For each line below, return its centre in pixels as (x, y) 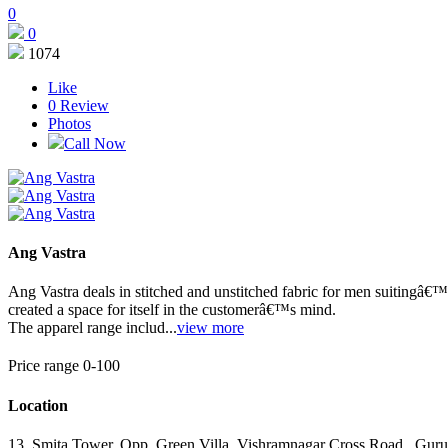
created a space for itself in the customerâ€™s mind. (172, 310)
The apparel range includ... (92, 328)
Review (84, 105)
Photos (69, 123)
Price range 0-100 (64, 366)
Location (38, 405)
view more (210, 328)
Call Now (95, 143)
